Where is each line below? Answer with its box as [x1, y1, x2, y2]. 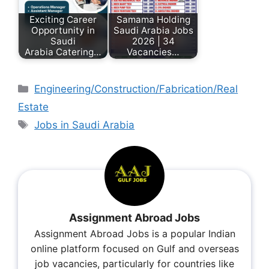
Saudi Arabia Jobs [113, 24, 193, 36]
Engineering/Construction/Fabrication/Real [34, 82, 238, 95]
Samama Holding [116, 13, 190, 25]
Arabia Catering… [25, 46, 101, 58]
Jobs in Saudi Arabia [34, 118, 135, 131]
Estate [18, 100, 49, 113]
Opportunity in [31, 24, 95, 36]
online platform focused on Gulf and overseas [30, 243, 239, 255]
